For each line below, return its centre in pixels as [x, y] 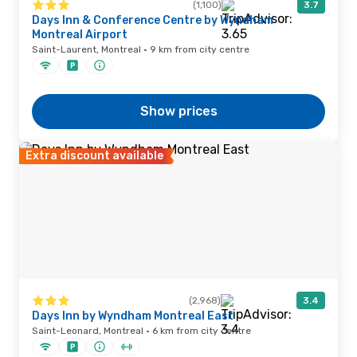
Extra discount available [94, 156]
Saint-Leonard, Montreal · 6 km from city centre [141, 331]
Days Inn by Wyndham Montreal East [133, 316]
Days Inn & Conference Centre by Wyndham [153, 20]
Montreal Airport [80, 35]
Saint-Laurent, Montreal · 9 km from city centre [141, 49]
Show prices [178, 111]
